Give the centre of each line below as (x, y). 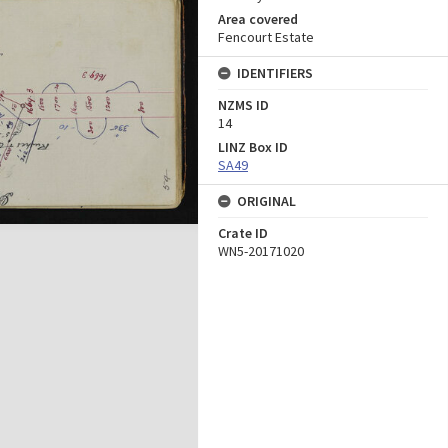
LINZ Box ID (253, 147)
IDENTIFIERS (275, 73)
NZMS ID (243, 105)
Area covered (258, 19)
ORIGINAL (266, 201)
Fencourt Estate (266, 37)
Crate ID (243, 233)
